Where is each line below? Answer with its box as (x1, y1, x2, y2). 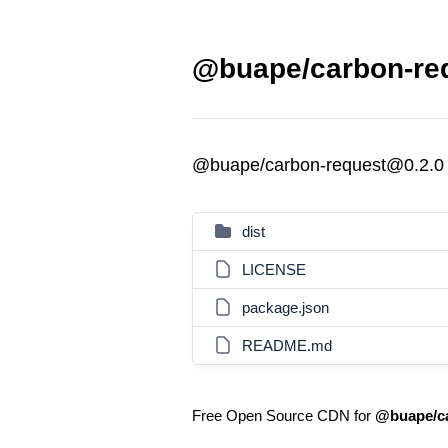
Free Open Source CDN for (192, 407, 375, 424)
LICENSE (242, 261, 306, 278)
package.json (242, 299, 329, 316)
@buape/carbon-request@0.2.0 (192, 155, 444, 175)
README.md (242, 337, 332, 354)
